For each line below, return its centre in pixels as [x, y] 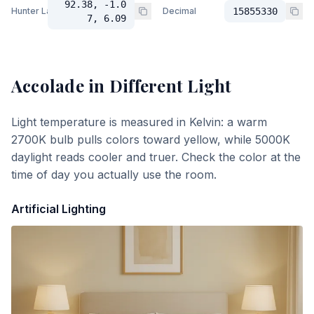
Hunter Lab [34, 11]
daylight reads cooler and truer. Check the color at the [156, 157]
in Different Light [158, 86]
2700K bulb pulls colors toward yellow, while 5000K [151, 139]
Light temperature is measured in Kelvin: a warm [139, 122]
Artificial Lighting [59, 209]
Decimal [179, 11]
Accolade [48, 86]
